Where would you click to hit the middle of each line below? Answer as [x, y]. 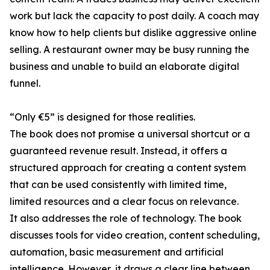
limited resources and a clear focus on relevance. [124, 202]
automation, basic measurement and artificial [117, 252]
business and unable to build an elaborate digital [124, 67]
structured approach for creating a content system [128, 168]
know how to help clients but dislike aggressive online [133, 33]
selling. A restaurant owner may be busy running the [130, 50]
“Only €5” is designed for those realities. [102, 117]
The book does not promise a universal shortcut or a [130, 134]
